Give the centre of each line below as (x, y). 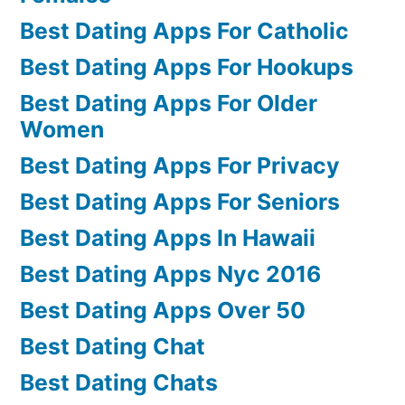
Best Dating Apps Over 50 (163, 310)
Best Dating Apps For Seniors (180, 201)
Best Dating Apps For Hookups (187, 66)
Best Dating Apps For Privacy (180, 165)
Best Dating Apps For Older (169, 103)
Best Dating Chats (119, 382)
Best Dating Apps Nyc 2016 (170, 273)
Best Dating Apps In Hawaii (168, 237)
